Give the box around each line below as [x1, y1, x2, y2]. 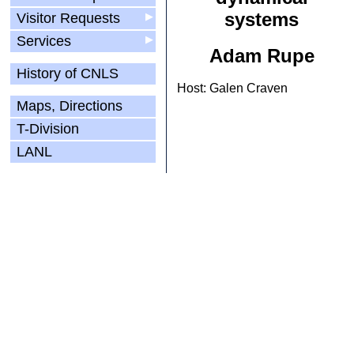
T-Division [13, 121, 83, 137]
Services [13, 33, 75, 49]
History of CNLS [13, 66, 122, 81]
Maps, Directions [13, 98, 126, 114]
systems [224, 9, 299, 30]
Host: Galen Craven [177, 81, 288, 95]
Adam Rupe [209, 45, 314, 66]
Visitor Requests [13, 10, 124, 26]
